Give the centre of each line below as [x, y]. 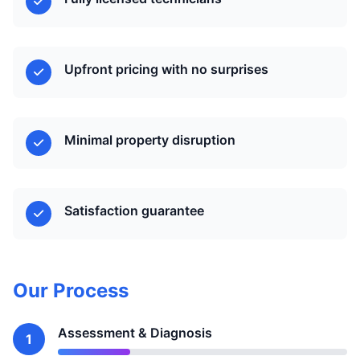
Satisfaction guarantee [134, 211]
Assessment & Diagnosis [135, 333]
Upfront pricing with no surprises [166, 69]
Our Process [71, 290]
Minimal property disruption [150, 140]
